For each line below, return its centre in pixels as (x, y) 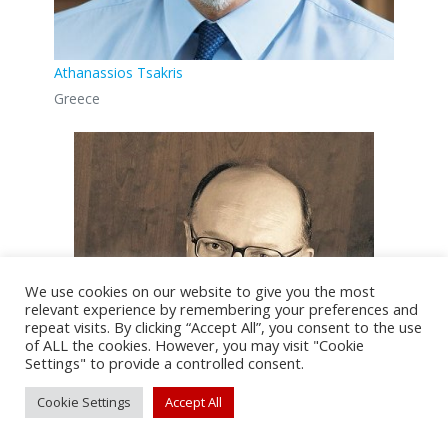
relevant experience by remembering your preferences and (221, 309)
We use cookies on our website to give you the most (200, 291)
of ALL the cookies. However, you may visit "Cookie (194, 345)
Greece (76, 99)
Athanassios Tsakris (118, 73)
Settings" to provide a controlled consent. (164, 363)
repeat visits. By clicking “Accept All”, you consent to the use (223, 327)
